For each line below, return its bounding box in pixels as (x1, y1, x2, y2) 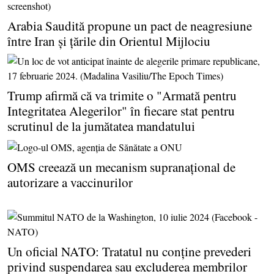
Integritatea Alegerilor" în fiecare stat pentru (7, 102, 235, 119)
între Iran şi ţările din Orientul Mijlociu (7, 32, 210, 50)
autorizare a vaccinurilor (7, 174, 133, 191)
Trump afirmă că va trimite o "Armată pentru (7, 86, 237, 104)
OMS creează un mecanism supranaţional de (7, 158, 235, 176)
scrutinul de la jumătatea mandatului (7, 117, 195, 135)
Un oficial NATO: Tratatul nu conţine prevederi (7, 243, 251, 261)
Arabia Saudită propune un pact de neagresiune (7, 17, 252, 34)
